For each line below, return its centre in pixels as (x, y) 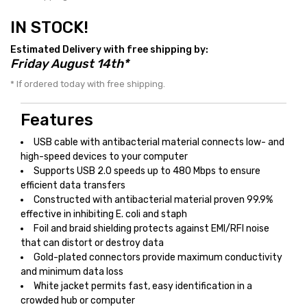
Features (57, 120)
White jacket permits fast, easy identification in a (143, 286)
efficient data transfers (73, 185)
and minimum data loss (72, 272)
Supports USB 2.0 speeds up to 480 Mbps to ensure (147, 171)
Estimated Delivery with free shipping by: (109, 50)
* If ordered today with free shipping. (88, 84)
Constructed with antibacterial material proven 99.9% (153, 200)
